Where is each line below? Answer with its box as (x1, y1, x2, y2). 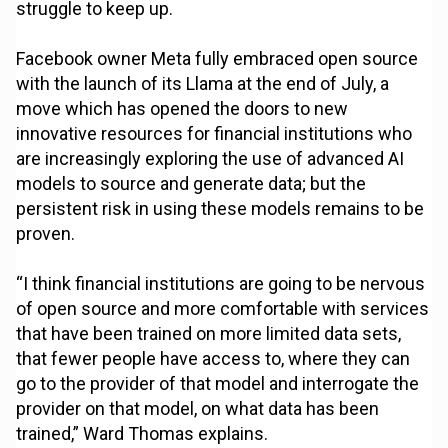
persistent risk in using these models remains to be (16, 198, 425, 220)
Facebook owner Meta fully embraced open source (16, 48, 419, 70)
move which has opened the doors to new (16, 98, 349, 120)
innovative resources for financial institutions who (16, 123, 413, 145)
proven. (16, 223, 76, 245)
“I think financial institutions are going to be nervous (16, 273, 426, 295)
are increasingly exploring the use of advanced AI (16, 148, 405, 170)
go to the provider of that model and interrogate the (16, 373, 420, 395)
